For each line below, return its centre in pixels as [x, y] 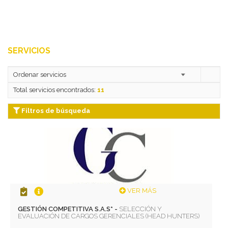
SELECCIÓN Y [141, 209]
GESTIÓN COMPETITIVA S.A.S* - [69, 209]
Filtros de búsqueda [55, 111]
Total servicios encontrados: [55, 90]
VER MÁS [141, 190]
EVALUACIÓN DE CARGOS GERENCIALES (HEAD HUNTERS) [109, 216]
